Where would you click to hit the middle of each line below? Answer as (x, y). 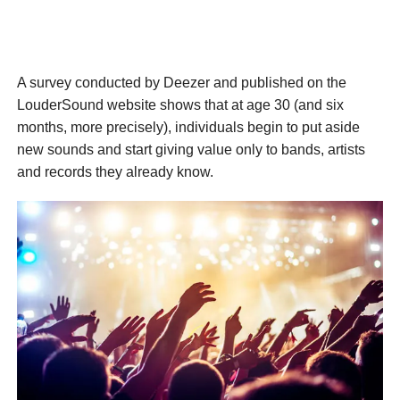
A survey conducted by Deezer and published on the (181, 83)
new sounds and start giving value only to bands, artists (191, 150)
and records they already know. (115, 172)
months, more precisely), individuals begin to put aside (188, 127)
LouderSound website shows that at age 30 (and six (180, 105)
